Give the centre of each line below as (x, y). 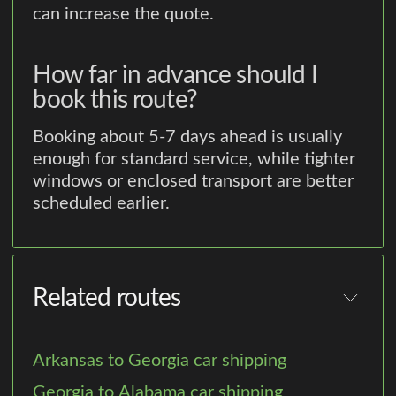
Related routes (107, 297)
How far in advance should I (175, 75)
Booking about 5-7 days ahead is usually (188, 137)
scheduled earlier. (102, 204)
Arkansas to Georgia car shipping (160, 361)
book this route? (115, 99)
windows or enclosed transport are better (194, 182)
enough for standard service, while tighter (194, 160)
